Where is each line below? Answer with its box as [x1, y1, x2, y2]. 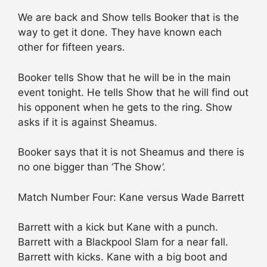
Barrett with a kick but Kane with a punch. [18, 221, 218, 234]
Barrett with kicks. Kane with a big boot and [18, 251, 228, 263]
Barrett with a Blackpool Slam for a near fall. [18, 236, 228, 249]
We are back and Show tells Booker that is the [18, 11, 239, 24]
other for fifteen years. [18, 41, 125, 54]
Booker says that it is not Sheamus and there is [18, 146, 244, 159]
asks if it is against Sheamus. [18, 116, 157, 128]
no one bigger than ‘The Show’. [18, 161, 166, 173]
